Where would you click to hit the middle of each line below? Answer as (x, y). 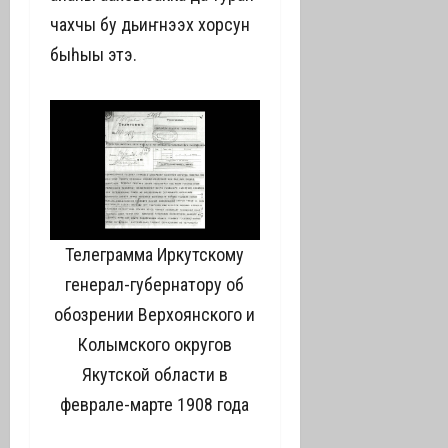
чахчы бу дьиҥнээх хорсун (150, 24)
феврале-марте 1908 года (155, 404)
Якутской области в (154, 374)
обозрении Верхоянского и (155, 314)
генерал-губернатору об (155, 284)
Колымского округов (154, 344)
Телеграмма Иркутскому (155, 254)
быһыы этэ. (93, 54)
